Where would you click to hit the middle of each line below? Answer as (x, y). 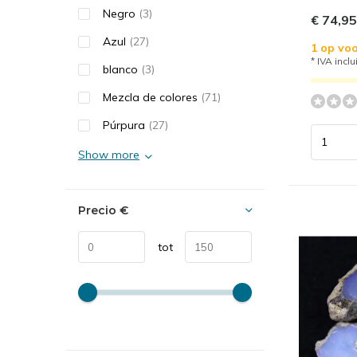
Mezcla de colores (152, 97)
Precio (99, 210)
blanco (122, 69)
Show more (109, 155)
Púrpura (126, 125)
